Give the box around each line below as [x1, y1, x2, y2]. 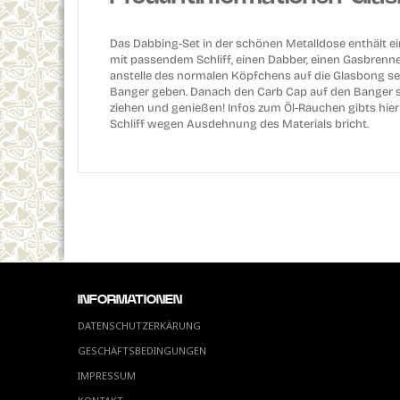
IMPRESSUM [78, 369, 136, 382]
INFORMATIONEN [78, 294, 182, 306]
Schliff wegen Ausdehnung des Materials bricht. [110, 117, 369, 131]
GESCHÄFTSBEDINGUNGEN [78, 344, 206, 357]
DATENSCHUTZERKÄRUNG [78, 319, 201, 332]
